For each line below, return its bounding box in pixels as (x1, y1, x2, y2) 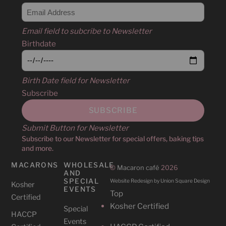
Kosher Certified (109, 201, 169, 211)
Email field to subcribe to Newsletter (21, 26, 152, 36)
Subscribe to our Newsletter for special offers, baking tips (21, 134, 204, 143)
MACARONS (11, 160, 59, 169)
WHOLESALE (64, 160, 115, 169)
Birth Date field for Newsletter (21, 76, 130, 86)
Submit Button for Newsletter (21, 123, 129, 133)
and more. (21, 144, 53, 152)
